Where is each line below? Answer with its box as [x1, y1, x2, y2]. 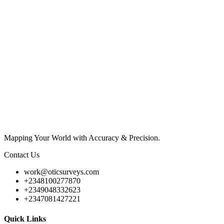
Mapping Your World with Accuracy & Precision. [4, 133, 160, 142]
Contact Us [4, 150, 39, 159]
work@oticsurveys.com [24, 167, 99, 176]
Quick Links [4, 214, 46, 223]
